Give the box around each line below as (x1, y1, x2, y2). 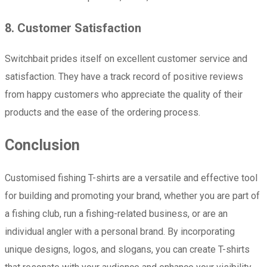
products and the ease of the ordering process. (5, 106, 200, 118)
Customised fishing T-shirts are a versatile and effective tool (5, 172, 257, 184)
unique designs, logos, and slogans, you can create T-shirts (5, 243, 250, 255)
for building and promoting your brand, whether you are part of (5, 190, 260, 201)
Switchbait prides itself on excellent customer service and (5, 52, 247, 64)
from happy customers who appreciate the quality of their (5, 88, 243, 100)
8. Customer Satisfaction (5, 20, 141, 35)
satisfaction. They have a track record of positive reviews (5, 70, 243, 82)
